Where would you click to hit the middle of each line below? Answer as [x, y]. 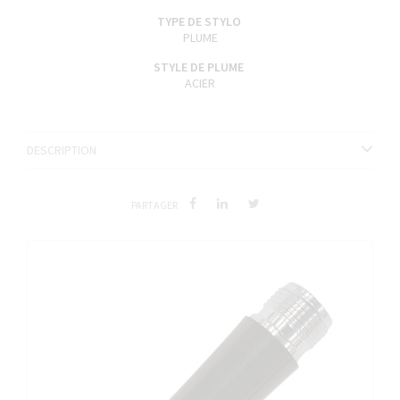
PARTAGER [154, 205]
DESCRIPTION [62, 150]
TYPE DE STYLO [200, 21]
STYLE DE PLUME [200, 67]
